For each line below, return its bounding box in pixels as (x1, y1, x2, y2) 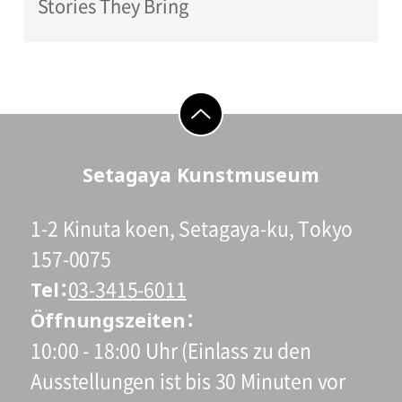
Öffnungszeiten (31, 306, 186, 333)
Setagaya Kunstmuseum (83, 162, 319, 188)
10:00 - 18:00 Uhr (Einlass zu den (31, 340, 311, 361)
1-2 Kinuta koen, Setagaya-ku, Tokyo (31, 218, 354, 239)
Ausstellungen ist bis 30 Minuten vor (31, 371, 346, 391)
